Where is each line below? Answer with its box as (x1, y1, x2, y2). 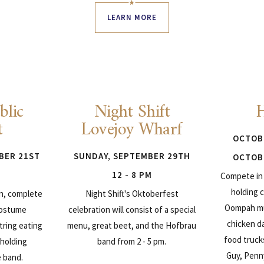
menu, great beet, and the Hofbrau (67, 219, 197, 231)
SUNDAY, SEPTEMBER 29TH (73, 150, 190, 161)
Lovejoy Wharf (81, 114, 183, 146)
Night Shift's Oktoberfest (85, 187, 179, 199)
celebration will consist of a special (68, 203, 196, 215)
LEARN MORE (107, 12, 157, 22)
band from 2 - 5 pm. (97, 235, 167, 247)
